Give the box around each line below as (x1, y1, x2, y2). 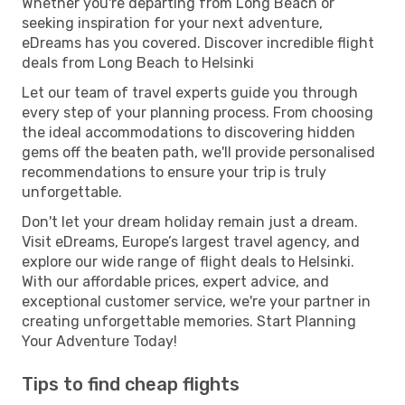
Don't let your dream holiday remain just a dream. (22, 212, 358, 231)
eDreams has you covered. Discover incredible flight (22, 33, 374, 52)
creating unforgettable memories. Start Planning (22, 312, 356, 330)
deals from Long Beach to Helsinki (22, 53, 254, 71)
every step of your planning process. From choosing (22, 103, 373, 121)
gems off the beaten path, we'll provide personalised (22, 143, 375, 161)
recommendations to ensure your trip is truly (22, 163, 326, 181)
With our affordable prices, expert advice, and (22, 272, 329, 290)
